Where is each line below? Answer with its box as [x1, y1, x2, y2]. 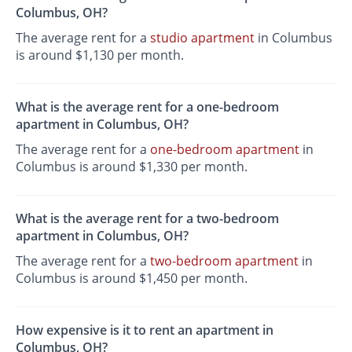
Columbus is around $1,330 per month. [16, 157, 248, 175]
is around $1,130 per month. [16, 46, 185, 64]
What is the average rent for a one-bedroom [16, 97, 280, 115]
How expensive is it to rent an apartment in [16, 321, 274, 339]
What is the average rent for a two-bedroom [16, 210, 280, 228]
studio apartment [150, 28, 255, 46]
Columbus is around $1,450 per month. [16, 269, 248, 288]
